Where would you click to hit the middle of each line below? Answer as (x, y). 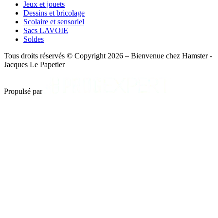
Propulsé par (23, 91)
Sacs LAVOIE (46, 31)
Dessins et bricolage (54, 13)
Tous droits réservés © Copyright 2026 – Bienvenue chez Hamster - (108, 56)
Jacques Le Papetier (34, 65)
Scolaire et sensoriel (54, 22)
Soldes (34, 39)
